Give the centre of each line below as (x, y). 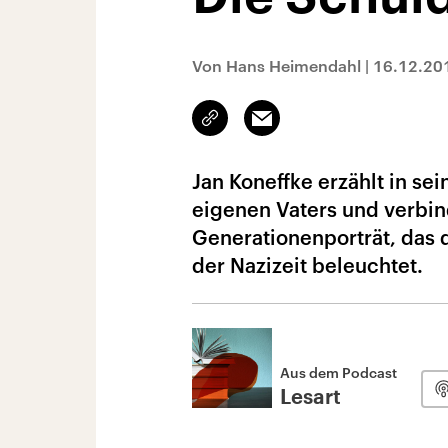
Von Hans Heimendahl (276, 65)
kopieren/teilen (257, 127)
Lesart (310, 398)
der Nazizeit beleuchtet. (307, 265)
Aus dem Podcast (338, 372)
